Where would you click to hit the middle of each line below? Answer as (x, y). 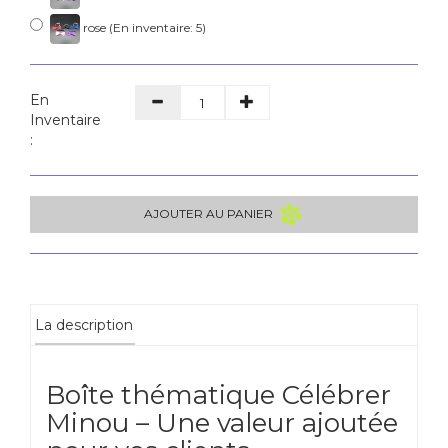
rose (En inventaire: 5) (143, 28)
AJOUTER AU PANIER (211, 214)
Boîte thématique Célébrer (218, 395)
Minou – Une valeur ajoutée (222, 423)
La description (84, 325)
